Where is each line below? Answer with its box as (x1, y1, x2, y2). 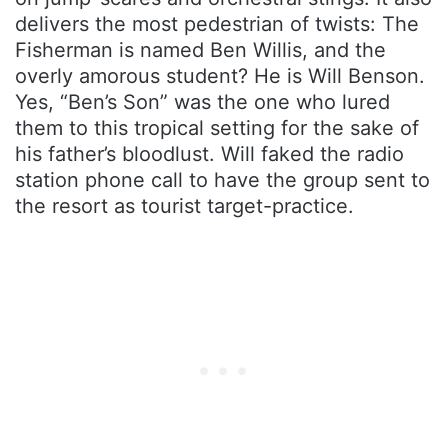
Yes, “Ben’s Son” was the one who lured (15, 90, 390, 115)
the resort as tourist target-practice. (15, 194, 354, 219)
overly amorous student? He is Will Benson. (15, 64, 425, 89)
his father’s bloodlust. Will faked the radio (15, 142, 404, 167)
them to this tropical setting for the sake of (15, 116, 419, 141)
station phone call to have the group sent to (15, 168, 430, 193)
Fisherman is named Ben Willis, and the (15, 38, 386, 63)
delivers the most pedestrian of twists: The (15, 12, 419, 37)
